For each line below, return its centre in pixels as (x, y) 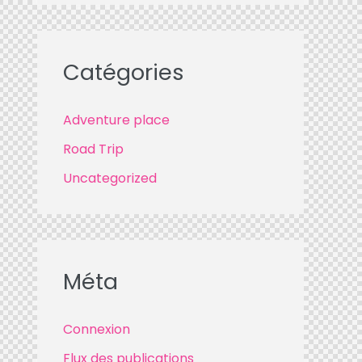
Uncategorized (110, 178)
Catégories (124, 72)
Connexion (97, 330)
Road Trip (93, 149)
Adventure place (116, 120)
